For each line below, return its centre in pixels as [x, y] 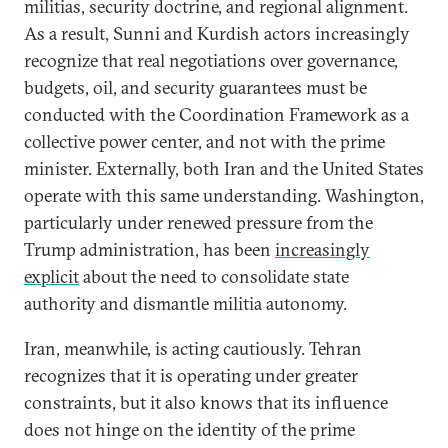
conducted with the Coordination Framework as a [216, 114]
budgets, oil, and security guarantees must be [195, 87]
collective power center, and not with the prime [204, 141]
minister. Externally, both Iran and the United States [224, 168]
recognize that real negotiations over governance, [211, 60]
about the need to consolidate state [214, 276]
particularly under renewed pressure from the [198, 222]
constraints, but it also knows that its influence [206, 402]
